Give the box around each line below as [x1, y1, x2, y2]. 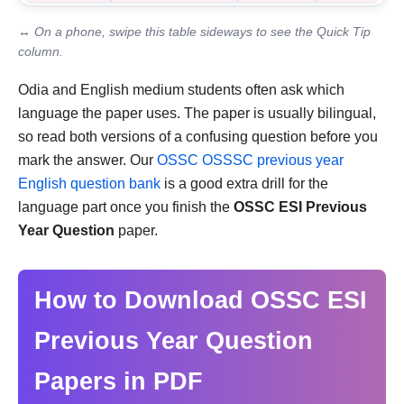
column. [18, 44, 63, 59]
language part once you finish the [18, 198, 234, 215]
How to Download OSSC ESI [34, 286, 367, 314]
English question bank [18, 175, 161, 191]
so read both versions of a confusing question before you [18, 128, 378, 144]
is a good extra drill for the [161, 175, 328, 191]
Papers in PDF [34, 367, 203, 395]
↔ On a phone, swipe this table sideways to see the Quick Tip [18, 24, 371, 39]
